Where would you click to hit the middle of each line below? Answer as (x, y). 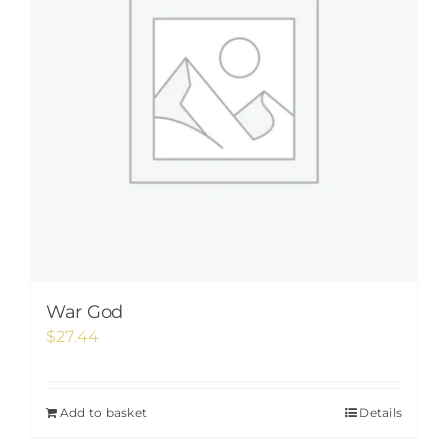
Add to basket (104, 412)
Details (380, 412)
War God (85, 312)
